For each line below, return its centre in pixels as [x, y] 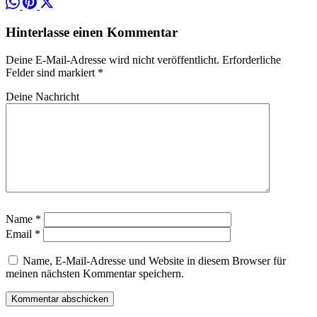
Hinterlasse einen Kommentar [92, 33]
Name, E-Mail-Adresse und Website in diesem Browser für [154, 261]
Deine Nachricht [42, 97]
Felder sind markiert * [54, 73]
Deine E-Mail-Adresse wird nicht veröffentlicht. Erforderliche [143, 60]
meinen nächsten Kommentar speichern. [95, 274]
